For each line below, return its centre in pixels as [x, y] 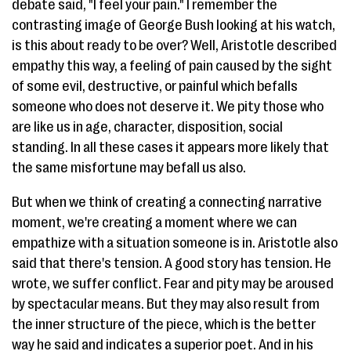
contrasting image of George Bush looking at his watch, [174, 25]
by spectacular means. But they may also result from [166, 304]
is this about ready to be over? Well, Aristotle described [174, 45]
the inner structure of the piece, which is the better [164, 324]
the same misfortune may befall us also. [129, 168]
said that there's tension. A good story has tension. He [172, 263]
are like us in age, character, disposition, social [147, 127]
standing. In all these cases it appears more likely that [170, 147]
